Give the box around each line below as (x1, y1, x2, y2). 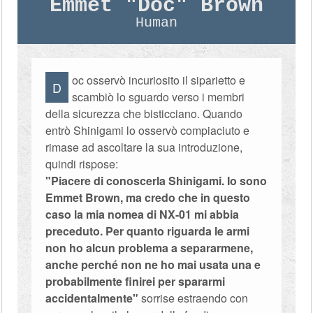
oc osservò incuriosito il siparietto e (72, 72, 246, 88)
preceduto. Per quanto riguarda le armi (45, 223, 250, 239)
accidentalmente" (45, 290, 142, 306)
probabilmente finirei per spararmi (45, 273, 226, 289)
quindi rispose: (45, 156, 119, 172)
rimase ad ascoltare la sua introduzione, (45, 139, 243, 155)
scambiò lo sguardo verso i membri (72, 89, 245, 105)
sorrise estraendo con (141, 290, 249, 306)
